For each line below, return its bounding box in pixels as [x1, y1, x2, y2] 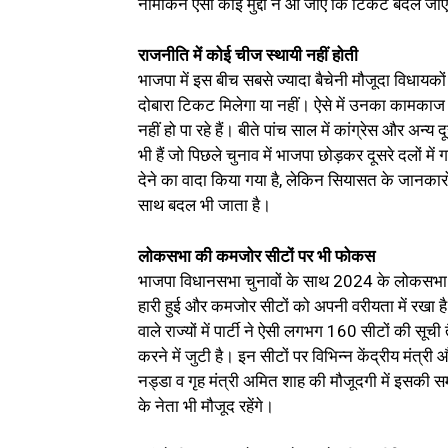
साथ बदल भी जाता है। [138, 195, 271, 216]
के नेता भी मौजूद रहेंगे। [138, 396, 274, 417]
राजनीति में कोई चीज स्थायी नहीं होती [138, 45, 358, 66]
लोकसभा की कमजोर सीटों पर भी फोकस [138, 246, 375, 267]
